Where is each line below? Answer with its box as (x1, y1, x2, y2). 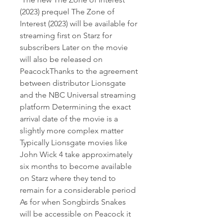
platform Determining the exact (20, 102, 131, 111)
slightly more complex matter (20, 126, 123, 135)
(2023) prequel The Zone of (20, 7, 114, 16)
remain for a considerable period (20, 185, 136, 195)
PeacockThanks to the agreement (20, 66, 138, 76)
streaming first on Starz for (20, 31, 112, 40)
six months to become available (20, 162, 132, 171)
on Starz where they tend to (20, 173, 116, 183)
